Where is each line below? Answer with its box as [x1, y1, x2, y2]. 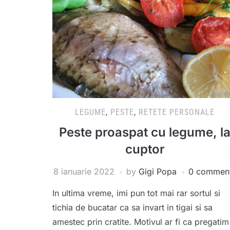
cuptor [125, 142, 165, 157]
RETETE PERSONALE [139, 107, 215, 118]
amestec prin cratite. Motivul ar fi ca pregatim [52, 217, 229, 227]
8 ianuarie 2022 [53, 166, 114, 177]
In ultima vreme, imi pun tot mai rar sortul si [52, 188, 220, 199]
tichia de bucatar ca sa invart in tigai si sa [52, 202, 213, 213]
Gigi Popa [139, 166, 177, 177]
